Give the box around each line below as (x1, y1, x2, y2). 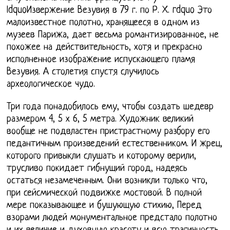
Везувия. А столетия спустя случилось (7, 67, 160, 78)
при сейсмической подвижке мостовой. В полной (7, 188, 202, 199)
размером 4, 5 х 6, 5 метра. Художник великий (7, 114, 194, 125)
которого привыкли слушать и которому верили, (7, 151, 197, 162)
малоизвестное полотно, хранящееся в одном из (7, 17, 200, 29)
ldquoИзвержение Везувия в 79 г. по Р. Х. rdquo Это (7, 5, 213, 16)
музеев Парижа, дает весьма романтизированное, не (7, 30, 219, 41)
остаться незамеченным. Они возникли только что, (7, 176, 208, 187)
